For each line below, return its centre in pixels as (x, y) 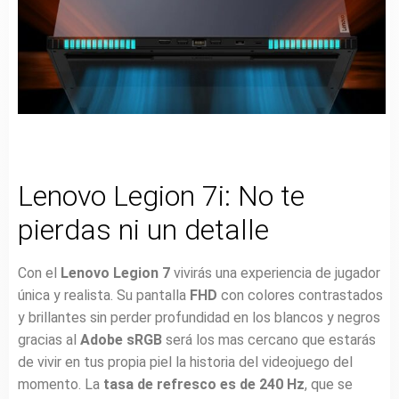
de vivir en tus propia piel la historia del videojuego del (185, 362)
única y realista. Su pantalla (104, 296)
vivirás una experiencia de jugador (275, 273)
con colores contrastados (300, 296)
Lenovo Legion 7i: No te (161, 196)
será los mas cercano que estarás (269, 340)
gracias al (49, 340)
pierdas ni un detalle (143, 230)
